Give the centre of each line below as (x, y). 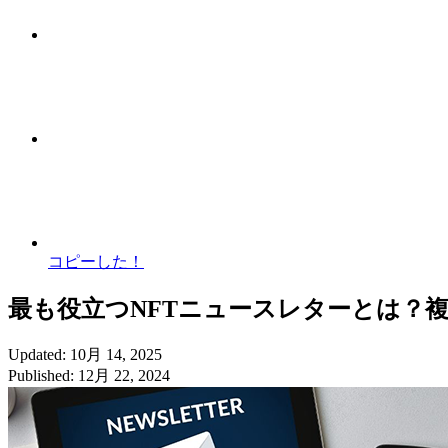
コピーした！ (96, 261)
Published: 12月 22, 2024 (89, 375)
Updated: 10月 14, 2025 (85, 354)
